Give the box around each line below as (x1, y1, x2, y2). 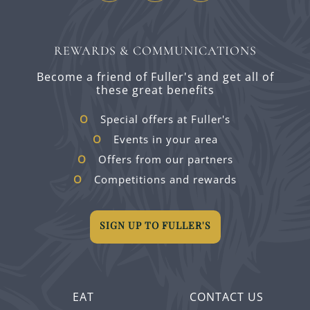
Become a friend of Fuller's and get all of (36, 69, 274, 85)
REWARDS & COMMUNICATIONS (53, 43, 257, 59)
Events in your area (113, 132, 218, 147)
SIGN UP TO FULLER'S (99, 219, 211, 232)
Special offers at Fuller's (100, 112, 230, 127)
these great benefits (95, 82, 215, 98)
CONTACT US (189, 289, 264, 305)
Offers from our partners (98, 152, 233, 167)
